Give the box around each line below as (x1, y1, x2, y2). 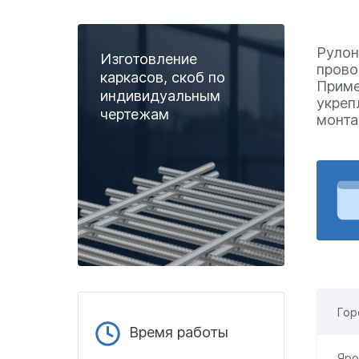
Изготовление (100, 50, 197, 67)
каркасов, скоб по (100, 69, 225, 86)
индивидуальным (100, 87, 220, 104)
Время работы (129, 324, 228, 341)
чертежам (100, 106, 169, 123)
